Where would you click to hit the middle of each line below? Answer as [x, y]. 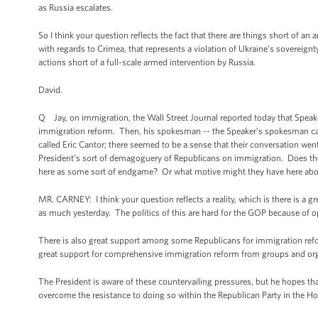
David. [50, 90]
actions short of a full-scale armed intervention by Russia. [147, 62]
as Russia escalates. [76, 7]
